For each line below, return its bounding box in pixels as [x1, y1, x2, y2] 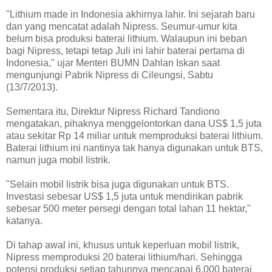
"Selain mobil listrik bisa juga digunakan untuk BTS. [6, 179, 229, 190]
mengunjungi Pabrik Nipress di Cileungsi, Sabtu [6, 70, 213, 81]
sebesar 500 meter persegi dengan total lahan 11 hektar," [6, 203, 251, 214]
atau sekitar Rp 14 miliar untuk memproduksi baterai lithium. [6, 131, 263, 141]
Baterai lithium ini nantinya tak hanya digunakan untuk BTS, [6, 143, 263, 154]
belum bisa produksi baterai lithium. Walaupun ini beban [6, 33, 247, 44]
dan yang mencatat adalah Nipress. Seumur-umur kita [6, 21, 237, 32]
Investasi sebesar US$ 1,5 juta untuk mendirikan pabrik [6, 191, 243, 202]
